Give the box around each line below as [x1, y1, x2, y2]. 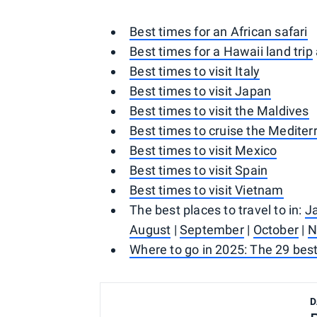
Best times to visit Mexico [129, 143, 277, 158]
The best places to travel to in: [129, 202, 305, 218]
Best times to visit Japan [129, 83, 272, 99]
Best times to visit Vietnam [129, 183, 284, 198]
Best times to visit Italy [129, 64, 260, 79]
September [180, 222, 244, 238]
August [129, 222, 171, 238]
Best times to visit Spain [129, 163, 268, 178]
